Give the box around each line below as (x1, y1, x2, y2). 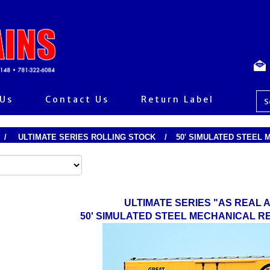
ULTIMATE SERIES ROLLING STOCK (17, 133, 155, 142)
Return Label (141, 94, 214, 105)
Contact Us (45, 94, 109, 105)
